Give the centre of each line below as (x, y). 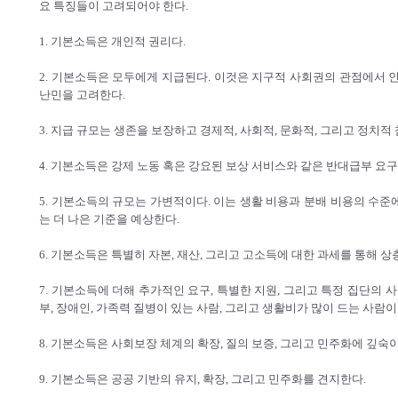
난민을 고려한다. (82, 95)
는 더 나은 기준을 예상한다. (109, 219)
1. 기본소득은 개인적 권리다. (112, 41)
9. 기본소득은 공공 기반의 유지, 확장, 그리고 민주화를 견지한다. (203, 379)
